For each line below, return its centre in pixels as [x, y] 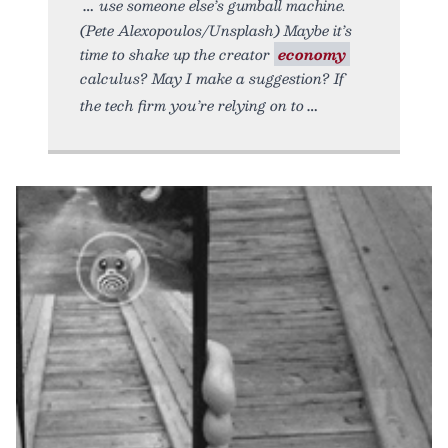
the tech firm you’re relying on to [192, 104]
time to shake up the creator [177, 53]
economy [312, 53]
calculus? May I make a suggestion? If [212, 77]
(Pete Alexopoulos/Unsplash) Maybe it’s [216, 29]
